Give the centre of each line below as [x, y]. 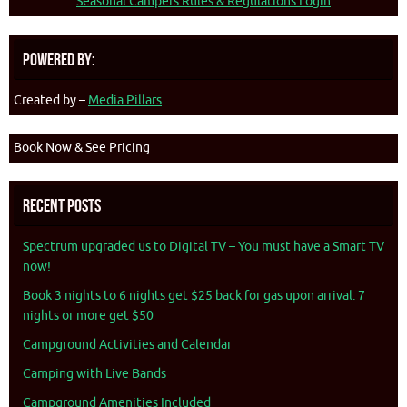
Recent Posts [62, 206]
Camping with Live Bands [94, 374]
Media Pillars [125, 101]
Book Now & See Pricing [82, 148]
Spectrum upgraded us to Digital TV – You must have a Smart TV [203, 247]
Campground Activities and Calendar [127, 345]
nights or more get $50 [88, 316]
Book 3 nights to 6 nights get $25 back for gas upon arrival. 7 [194, 296]
